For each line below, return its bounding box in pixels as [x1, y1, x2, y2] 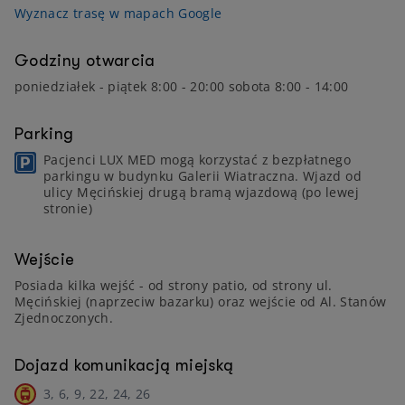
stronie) [43, 200, 92, 217]
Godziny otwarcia [14, 52, 155, 70]
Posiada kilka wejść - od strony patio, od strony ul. [14, 277, 333, 294]
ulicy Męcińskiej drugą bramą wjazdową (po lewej [43, 184, 359, 201]
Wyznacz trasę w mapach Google [14, 5, 222, 22]
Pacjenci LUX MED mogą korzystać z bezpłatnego [43, 151, 352, 168]
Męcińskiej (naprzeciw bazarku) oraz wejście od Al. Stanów [14, 293, 387, 310]
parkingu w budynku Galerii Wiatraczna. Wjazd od [43, 167, 362, 184]
